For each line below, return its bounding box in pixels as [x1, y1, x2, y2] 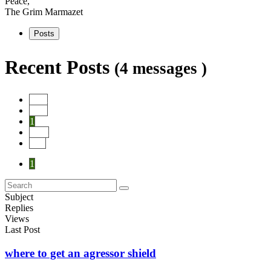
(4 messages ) [114, 59, 207, 77]
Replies [5, 203, 33, 214]
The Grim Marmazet [5, 7, 83, 18]
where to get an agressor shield [5, 246, 156, 260]
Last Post [5, 224, 40, 235]
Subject [5, 192, 33, 203]
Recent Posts [5, 56, 114, 78]
